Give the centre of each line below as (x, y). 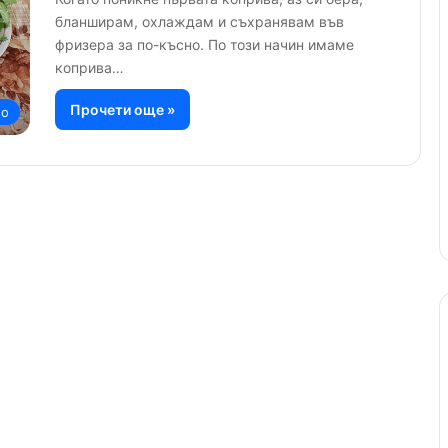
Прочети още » (122, 109)
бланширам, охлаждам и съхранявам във (199, 21)
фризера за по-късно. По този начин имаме (204, 44)
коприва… (89, 67)
